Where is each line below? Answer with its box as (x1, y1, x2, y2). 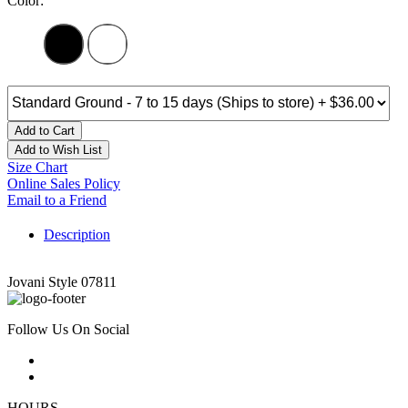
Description (44, 226, 110, 242)
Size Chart (7, 158, 67, 175)
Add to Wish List (15, 142, 102, 157)
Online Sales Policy (7, 175, 120, 191)
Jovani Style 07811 (7, 273, 117, 290)
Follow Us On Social (7, 321, 129, 337)
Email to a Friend (7, 191, 107, 208)
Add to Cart (15, 123, 75, 138)
